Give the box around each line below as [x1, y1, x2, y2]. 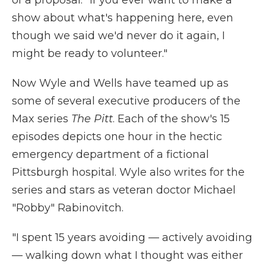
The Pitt [71, 112, 113, 125]
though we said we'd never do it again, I [12, 29, 225, 42]
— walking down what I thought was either [12, 249, 243, 262]
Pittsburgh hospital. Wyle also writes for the [12, 166, 245, 179]
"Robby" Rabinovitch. [12, 201, 123, 214]
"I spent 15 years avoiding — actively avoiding [12, 231, 252, 244]
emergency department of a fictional [12, 148, 209, 161]
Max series [12, 112, 71, 125]
